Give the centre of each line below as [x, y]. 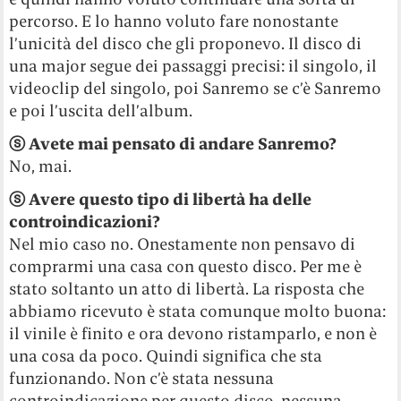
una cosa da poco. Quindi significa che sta [166, 356]
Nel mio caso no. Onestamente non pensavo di [183, 244]
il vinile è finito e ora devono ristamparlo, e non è [193, 334]
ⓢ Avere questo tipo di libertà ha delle [161, 200]
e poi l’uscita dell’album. [101, 111]
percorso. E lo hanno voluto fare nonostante [174, 21]
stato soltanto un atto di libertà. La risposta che [187, 289]
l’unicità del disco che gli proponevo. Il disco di [186, 44]
